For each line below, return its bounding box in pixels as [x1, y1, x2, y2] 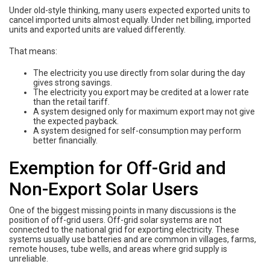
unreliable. [9, 253, 48, 263]
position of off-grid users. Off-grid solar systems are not [9, 215, 222, 225]
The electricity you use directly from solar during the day [33, 67, 245, 78]
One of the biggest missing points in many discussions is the [9, 205, 236, 215]
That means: [9, 46, 57, 56]
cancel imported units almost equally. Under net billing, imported [9, 14, 251, 25]
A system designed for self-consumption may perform [33, 125, 241, 136]
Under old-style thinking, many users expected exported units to [9, 5, 250, 15]
